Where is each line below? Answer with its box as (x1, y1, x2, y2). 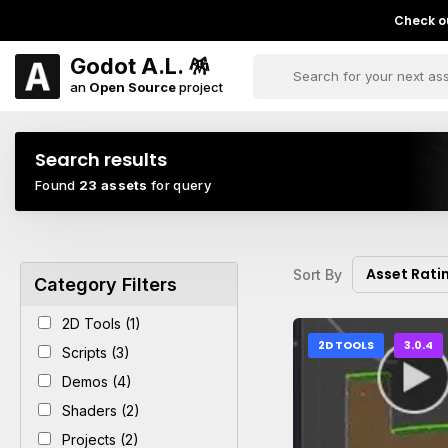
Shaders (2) (58, 402, 140, 419)
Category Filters (34, 274, 177, 295)
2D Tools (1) (58, 315, 141, 332)
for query (147, 177, 212, 193)
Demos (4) (58, 373, 132, 390)
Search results (35, 147, 167, 172)
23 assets (78, 177, 148, 193)
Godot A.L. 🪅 (70, 52, 210, 79)
